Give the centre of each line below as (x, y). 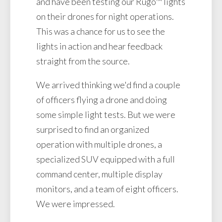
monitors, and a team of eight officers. (107, 189)
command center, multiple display (99, 174)
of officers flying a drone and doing (102, 99)
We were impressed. (76, 203)
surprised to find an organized (93, 129)
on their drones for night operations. (105, 16)
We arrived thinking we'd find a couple (108, 84)
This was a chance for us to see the (101, 31)
